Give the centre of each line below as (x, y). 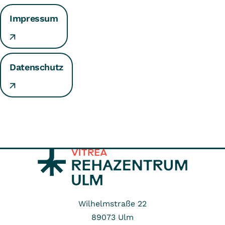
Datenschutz (37, 67)
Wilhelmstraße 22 (113, 204)
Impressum (34, 18)
